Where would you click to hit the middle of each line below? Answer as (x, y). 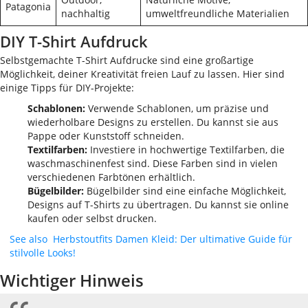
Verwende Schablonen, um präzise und (177, 108)
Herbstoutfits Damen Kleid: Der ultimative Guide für (173, 239)
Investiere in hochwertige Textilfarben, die (186, 150)
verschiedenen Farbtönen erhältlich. (111, 177)
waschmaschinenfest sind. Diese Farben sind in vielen (153, 163)
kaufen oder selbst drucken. (92, 218)
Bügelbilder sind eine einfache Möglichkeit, (185, 191)
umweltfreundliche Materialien (218, 13)
